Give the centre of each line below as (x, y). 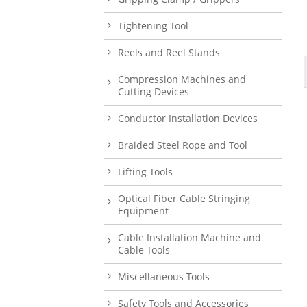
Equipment (143, 210)
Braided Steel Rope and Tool (183, 145)
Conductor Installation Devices (188, 118)
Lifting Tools (145, 171)
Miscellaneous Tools (164, 276)
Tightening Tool (153, 25)
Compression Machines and (182, 79)
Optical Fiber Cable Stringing (184, 198)
